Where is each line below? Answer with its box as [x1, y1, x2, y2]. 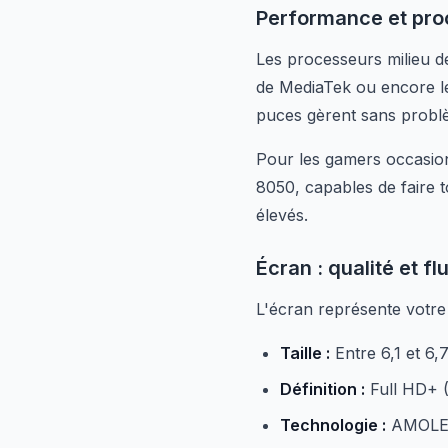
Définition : [280, 379, 365, 399]
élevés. [256, 205, 308, 225]
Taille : [280, 343, 330, 363]
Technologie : [280, 415, 386, 435]
